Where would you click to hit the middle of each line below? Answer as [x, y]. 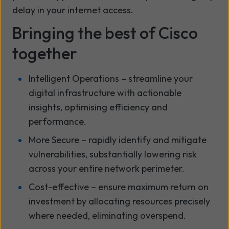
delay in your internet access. [73, 10]
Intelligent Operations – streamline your [111, 78]
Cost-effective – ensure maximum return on [119, 187]
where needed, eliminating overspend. [107, 215]
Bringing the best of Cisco [105, 32]
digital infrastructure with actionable [105, 93]
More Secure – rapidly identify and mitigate [118, 140]
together [45, 53]
